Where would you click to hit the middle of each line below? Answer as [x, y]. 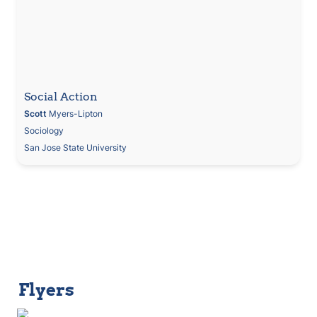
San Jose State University [75, 147]
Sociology [44, 130]
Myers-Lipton [74, 113]
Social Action [60, 96]
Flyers [46, 289]
